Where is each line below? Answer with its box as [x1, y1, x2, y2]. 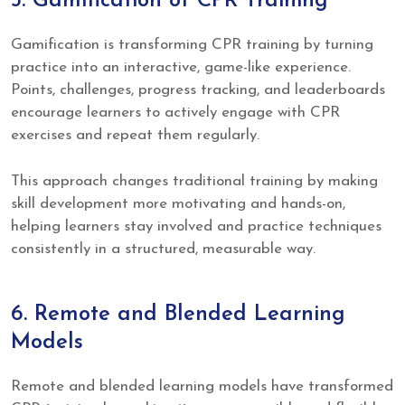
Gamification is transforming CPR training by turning [11, 37, 373, 53]
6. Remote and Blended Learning [11, 304, 345, 326]
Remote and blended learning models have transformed [11, 379, 393, 395]
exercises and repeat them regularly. [11, 127, 259, 144]
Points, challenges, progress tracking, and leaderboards [11, 82, 385, 99]
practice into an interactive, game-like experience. [11, 60, 351, 76]
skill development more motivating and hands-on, [11, 195, 345, 212]
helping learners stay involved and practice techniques [11, 218, 381, 234]
